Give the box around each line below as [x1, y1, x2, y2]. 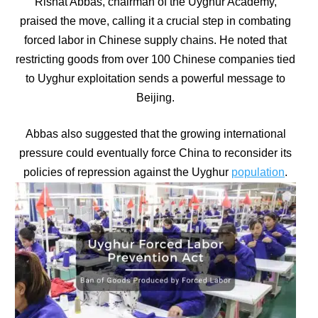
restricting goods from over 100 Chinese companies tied [16, 53, 295, 65]
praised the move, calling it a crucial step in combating [20, 15, 291, 27]
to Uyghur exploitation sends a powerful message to [26, 72, 285, 84]
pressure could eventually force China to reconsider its [19, 147, 292, 159]
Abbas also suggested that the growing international [25, 128, 286, 140]
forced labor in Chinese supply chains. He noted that [24, 34, 287, 46]
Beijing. [136, 92, 175, 104]
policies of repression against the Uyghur [23, 166, 231, 178]
